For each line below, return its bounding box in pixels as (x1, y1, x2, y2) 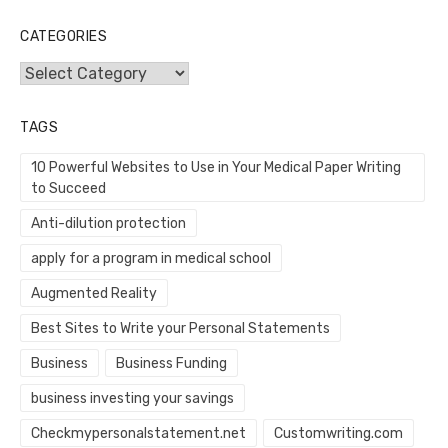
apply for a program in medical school (31, 250, 271, 268)
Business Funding (115, 355, 227, 373)
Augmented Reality (31, 285, 157, 303)
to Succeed (31, 180, 106, 198)
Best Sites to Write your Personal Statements (31, 320, 330, 338)
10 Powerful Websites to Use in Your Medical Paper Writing (31, 159, 401, 177)
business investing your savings (31, 390, 234, 408)
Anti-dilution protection (31, 215, 186, 233)
